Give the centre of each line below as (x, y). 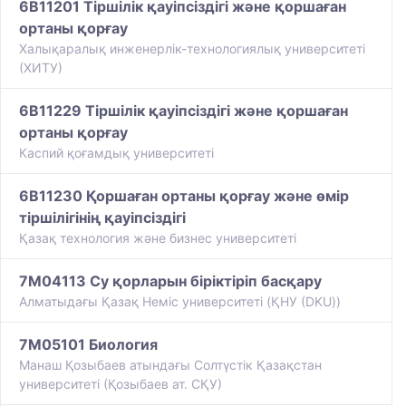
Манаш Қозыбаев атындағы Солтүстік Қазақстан (170, 365)
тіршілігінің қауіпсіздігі (102, 218)
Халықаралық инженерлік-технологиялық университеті (192, 49)
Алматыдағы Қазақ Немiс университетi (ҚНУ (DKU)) (180, 302)
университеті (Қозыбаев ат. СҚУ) (121, 384)
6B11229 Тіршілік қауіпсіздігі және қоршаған (184, 111)
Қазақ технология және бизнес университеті (158, 238)
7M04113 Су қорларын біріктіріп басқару (170, 281)
